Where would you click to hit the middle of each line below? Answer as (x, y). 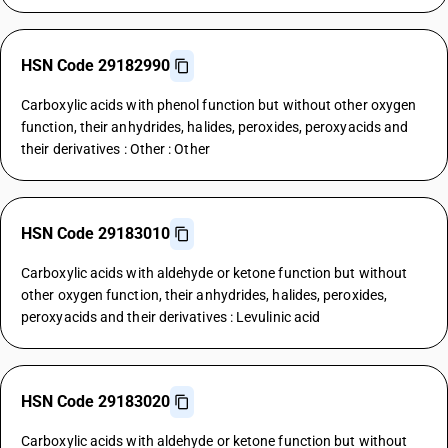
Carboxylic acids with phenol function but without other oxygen (219, 105)
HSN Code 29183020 (95, 401)
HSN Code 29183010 (95, 233)
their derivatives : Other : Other (115, 149)
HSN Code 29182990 (95, 65)
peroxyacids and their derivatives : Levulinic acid (171, 317)
